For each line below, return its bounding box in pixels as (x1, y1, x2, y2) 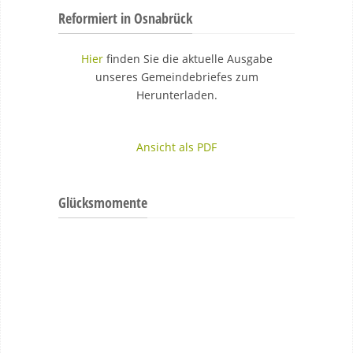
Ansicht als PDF (136, 139, 217, 154)
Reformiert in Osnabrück (58, 9, 192, 28)
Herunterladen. (136, 87, 217, 102)
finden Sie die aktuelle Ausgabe (102, 51, 273, 66)
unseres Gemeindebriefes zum (95, 69, 258, 84)
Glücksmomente (58, 193, 147, 212)
